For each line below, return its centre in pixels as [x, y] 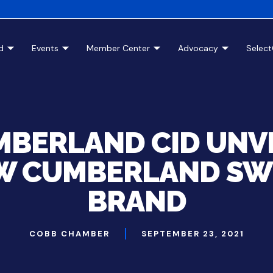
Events [45, 48]
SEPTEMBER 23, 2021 [193, 233]
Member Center [118, 48]
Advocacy [198, 48]
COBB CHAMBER [69, 233]
